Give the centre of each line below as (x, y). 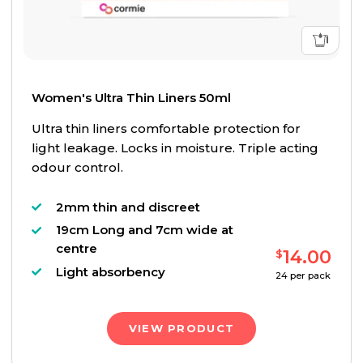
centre (76, 249)
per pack (310, 275)
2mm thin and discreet (128, 207)
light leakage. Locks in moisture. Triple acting (175, 148)
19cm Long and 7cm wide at (144, 230)
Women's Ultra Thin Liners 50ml (131, 98)
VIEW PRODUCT (181, 329)
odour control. (77, 168)
